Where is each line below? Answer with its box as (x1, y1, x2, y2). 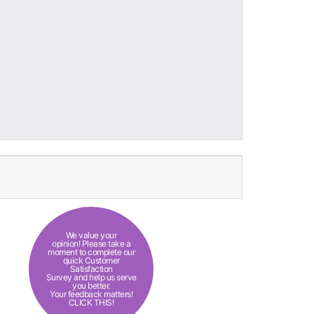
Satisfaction (69, 264, 113, 274)
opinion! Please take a (52, 238, 130, 249)
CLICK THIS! (68, 297, 114, 308)
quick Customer (62, 255, 120, 266)
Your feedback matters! (50, 289, 132, 299)
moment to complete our (48, 247, 135, 257)
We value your (65, 230, 117, 240)
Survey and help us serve (46, 272, 137, 282)
